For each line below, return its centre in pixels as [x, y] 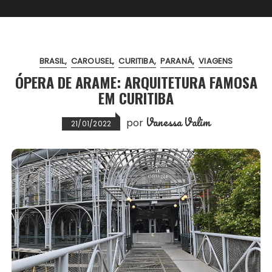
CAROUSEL [92, 61]
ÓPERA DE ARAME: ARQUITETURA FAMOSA [136, 82]
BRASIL [52, 61]
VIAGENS [216, 61]
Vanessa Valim [178, 122]
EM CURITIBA [136, 97]
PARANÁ [176, 61]
